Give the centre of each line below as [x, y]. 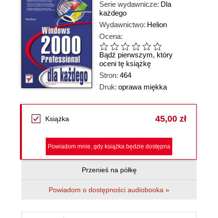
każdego [113, 13]
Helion [157, 25]
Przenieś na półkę [109, 170]
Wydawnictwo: [122, 25]
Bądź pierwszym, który [136, 55]
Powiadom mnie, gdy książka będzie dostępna [109, 146]
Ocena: [111, 36]
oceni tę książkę [125, 64]
